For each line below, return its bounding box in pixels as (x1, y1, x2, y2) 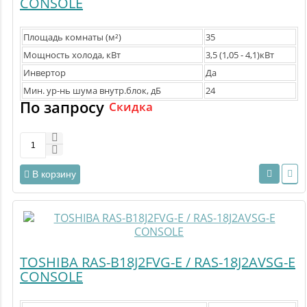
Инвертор (23, 66, 66, 79)
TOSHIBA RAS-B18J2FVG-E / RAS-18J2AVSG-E (20, 253, 295, 272)
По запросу (20, 97, 104, 118)
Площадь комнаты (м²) (23, 31, 121, 44)
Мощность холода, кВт (23, 49, 121, 62)
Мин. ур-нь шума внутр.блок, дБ (23, 84, 161, 97)
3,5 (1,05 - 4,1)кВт (206, 49, 274, 62)
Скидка (109, 99, 153, 115)
